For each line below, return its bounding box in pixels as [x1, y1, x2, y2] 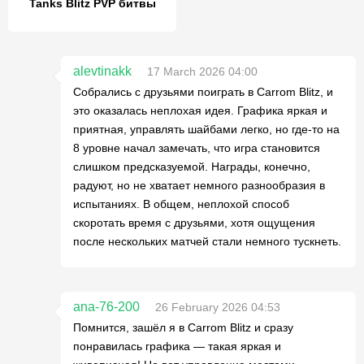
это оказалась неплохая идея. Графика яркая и [73, 104, 327, 117]
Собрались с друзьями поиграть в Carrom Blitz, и [73, 85, 333, 98]
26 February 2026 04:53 [155, 301, 280, 314]
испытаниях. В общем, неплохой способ [73, 197, 289, 210]
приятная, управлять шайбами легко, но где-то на [73, 123, 340, 136]
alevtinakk [73, 64, 132, 78]
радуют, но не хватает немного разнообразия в [73, 179, 325, 192]
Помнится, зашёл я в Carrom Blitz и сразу [73, 321, 293, 334]
